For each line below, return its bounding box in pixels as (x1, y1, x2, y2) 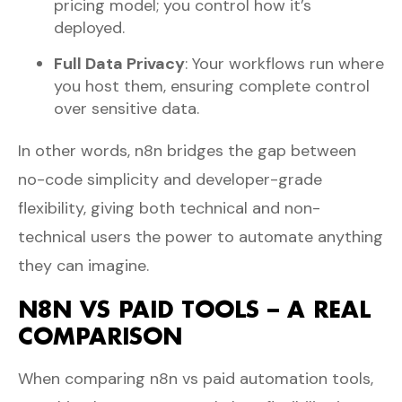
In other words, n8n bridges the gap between (18, 139, 356, 162)
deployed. (54, 16, 125, 39)
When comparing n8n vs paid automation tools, (18, 367, 373, 389)
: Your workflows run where (185, 52, 384, 74)
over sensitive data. (54, 97, 199, 119)
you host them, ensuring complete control (54, 74, 370, 97)
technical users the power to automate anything (18, 225, 383, 248)
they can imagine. (18, 254, 149, 276)
